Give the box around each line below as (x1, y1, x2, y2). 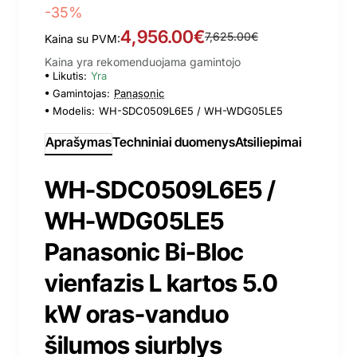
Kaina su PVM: (45, 31, 120, 45)
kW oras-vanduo (45, 299, 229, 328)
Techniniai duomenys (112, 133, 235, 150)
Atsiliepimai (235, 133, 302, 150)
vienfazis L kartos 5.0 (45, 268, 278, 297)
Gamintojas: (53, 86, 110, 100)
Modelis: (53, 104, 95, 117)
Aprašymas (45, 133, 112, 150)
